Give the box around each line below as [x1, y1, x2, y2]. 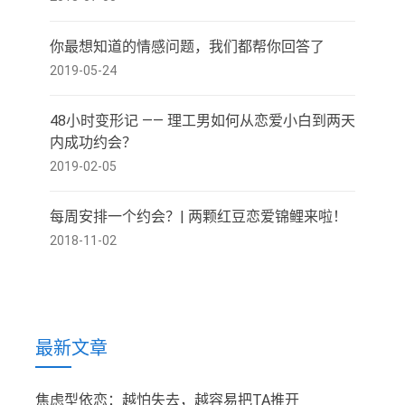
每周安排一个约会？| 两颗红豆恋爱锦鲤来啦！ [50, 208, 347, 225]
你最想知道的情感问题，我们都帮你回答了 [50, 38, 325, 55]
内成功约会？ [50, 134, 137, 151]
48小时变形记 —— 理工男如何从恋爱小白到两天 [50, 112, 355, 129]
